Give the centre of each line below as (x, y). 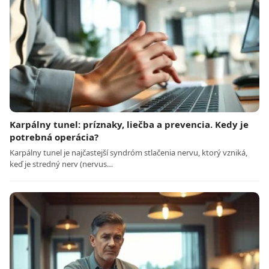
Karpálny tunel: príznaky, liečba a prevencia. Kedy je (129, 125)
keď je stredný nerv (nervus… (61, 164)
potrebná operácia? (54, 137)
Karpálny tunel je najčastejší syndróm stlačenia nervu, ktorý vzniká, (128, 153)
